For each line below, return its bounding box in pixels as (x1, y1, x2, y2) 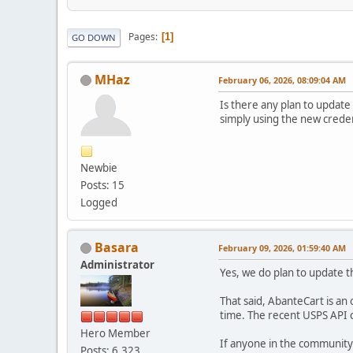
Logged (80, 195, 117, 210)
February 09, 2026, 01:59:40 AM (218, 241, 346, 254)
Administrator (80, 257, 154, 272)
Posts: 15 (80, 177, 124, 192)
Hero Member (80, 325, 150, 340)
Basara (95, 238, 139, 256)
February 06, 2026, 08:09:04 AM (218, 73, 346, 86)
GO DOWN (72, 31, 116, 43)
